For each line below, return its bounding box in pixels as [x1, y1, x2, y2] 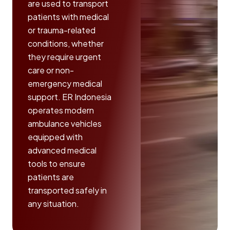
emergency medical [28, 78, 102, 89]
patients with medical [28, 11, 109, 22]
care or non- [28, 64, 74, 75]
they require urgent [28, 51, 101, 62]
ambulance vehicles [28, 118, 102, 129]
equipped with [28, 131, 83, 142]
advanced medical [28, 144, 97, 156]
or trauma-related [28, 24, 95, 35]
